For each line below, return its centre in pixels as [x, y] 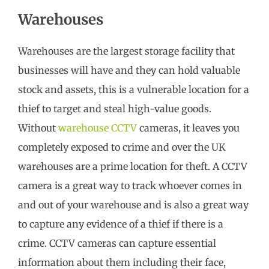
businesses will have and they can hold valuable [129, 70]
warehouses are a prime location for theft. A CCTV [133, 166]
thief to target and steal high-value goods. [115, 108]
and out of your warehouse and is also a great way [133, 204]
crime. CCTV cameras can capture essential [117, 243]
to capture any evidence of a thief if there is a [121, 224]
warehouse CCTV [98, 128]
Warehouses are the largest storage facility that [126, 51]
